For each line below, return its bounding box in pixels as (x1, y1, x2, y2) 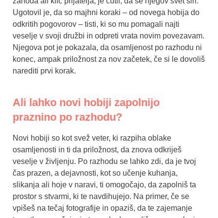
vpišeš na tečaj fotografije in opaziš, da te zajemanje (13, 203, 192, 212)
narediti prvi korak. (13, 66, 76, 75)
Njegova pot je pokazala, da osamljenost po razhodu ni (13, 43, 202, 52)
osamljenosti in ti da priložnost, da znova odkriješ (13, 145, 182, 154)
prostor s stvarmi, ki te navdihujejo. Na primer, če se (13, 192, 189, 200)
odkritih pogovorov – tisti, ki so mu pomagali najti (13, 19, 180, 28)
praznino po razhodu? (13, 110, 123, 123)
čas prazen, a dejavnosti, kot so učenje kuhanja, (13, 168, 178, 177)
